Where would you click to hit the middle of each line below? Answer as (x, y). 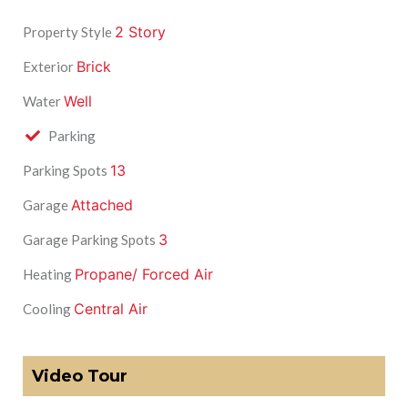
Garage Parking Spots (89, 240)
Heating (47, 275)
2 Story (140, 32)
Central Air (111, 309)
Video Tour (80, 377)
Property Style (67, 32)
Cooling (47, 309)
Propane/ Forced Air (144, 275)
